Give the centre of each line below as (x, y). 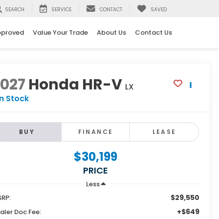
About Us (111, 33)
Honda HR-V (76, 85)
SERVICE (61, 10)
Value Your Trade (60, 33)
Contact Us (153, 33)
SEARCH (15, 10)
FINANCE (96, 132)
